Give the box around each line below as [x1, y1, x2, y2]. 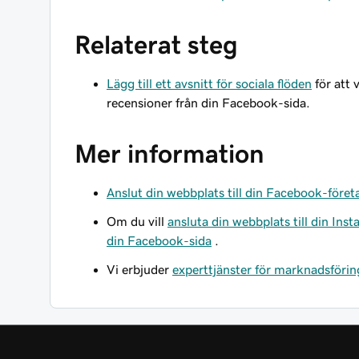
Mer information [75, 141, 264, 167]
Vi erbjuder [107, 263, 172, 276]
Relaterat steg [75, 32, 238, 58]
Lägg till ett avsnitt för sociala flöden [107, 77, 312, 90]
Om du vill [107, 215, 167, 228]
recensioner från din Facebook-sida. [107, 96, 310, 109]
